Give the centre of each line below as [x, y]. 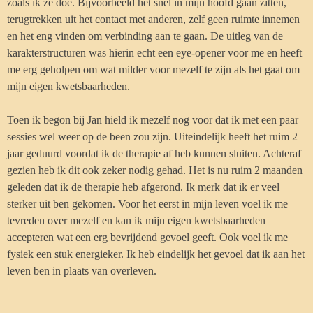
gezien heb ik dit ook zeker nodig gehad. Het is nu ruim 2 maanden [155, 170]
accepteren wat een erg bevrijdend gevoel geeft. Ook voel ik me [147, 237]
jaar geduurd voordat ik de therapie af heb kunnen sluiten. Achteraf [154, 153]
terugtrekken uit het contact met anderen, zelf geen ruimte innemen [153, 19]
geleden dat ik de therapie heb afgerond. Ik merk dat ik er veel [143, 187]
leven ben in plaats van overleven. [82, 271]
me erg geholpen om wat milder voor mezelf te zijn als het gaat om [153, 70]
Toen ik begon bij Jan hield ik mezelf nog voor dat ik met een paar [153, 120]
